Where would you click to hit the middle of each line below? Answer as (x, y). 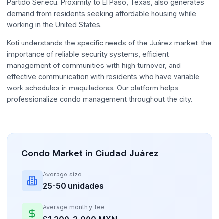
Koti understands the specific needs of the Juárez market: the (109, 43)
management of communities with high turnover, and (94, 65)
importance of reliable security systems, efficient (88, 54)
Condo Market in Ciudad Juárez (90, 153)
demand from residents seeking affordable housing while (102, 13)
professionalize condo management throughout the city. (100, 99)
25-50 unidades (73, 186)
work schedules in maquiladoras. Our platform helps (93, 88)
